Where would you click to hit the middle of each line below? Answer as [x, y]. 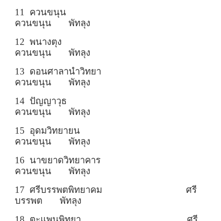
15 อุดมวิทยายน [100, 131]
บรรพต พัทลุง [48, 201]
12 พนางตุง [101, 42]
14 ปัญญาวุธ [101, 101]
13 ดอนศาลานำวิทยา [101, 72]
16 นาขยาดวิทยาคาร [101, 160]
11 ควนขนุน [100, 12]
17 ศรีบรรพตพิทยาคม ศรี [106, 190]
